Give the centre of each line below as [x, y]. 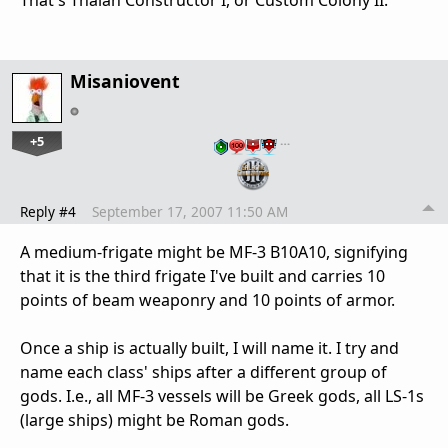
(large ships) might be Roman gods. [154, 419]
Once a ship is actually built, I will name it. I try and [209, 347]
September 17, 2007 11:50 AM [190, 211]
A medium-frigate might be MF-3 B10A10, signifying [214, 251]
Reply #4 [48, 211]
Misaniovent [125, 81]
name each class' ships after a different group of [203, 371]
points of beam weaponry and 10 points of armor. [207, 299]
